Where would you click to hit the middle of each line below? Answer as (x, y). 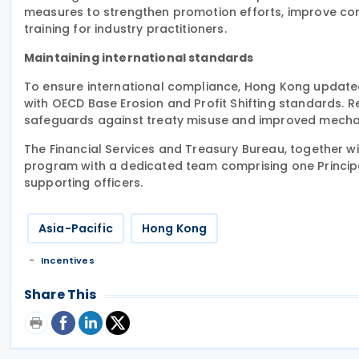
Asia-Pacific (76, 228)
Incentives (68, 260)
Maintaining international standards (139, 58)
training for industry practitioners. (125, 29)
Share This (61, 294)
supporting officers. (84, 183)
